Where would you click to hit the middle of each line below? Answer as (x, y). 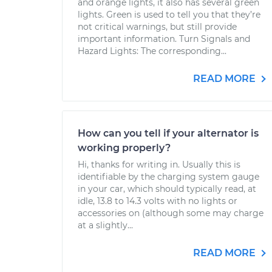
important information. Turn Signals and (164, 39)
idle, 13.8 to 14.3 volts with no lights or (158, 201)
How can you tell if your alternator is (168, 133)
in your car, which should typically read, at (167, 189)
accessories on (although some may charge (171, 213)
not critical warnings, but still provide (157, 27)
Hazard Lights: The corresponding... (152, 51)
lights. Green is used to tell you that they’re (169, 15)
